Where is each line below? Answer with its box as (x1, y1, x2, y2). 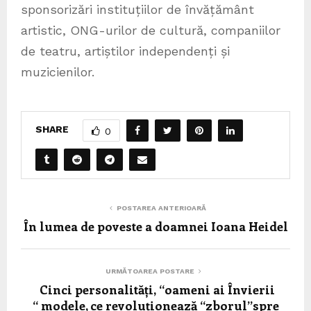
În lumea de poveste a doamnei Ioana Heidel (23, 217, 288, 235)
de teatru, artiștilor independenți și (21, 43, 230, 58)
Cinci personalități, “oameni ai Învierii (36, 280, 275, 298)
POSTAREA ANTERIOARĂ (116, 203, 206, 212)
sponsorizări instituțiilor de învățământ (21, 1, 254, 17)
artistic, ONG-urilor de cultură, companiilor (21, 22, 280, 37)
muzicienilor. (21, 64, 94, 79)
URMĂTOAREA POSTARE (106, 267, 194, 275)
